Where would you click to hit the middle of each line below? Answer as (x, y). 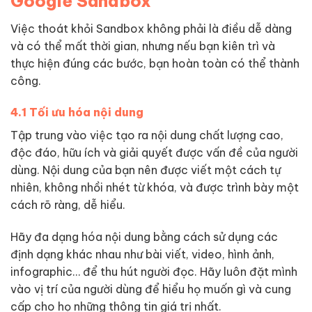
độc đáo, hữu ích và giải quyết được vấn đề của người (154, 153)
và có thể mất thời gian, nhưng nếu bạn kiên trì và (143, 46)
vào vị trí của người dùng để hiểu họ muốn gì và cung (151, 289)
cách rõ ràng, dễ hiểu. (68, 205)
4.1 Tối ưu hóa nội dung (77, 112)
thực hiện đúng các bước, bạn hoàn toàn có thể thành (155, 63)
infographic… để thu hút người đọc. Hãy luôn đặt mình (154, 272)
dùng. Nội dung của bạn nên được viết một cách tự (146, 170)
